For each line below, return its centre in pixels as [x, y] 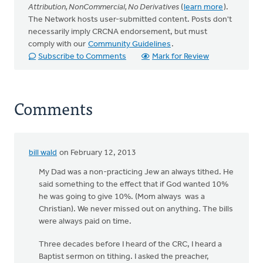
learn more [203, 7]
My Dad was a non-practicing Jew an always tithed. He [136, 172]
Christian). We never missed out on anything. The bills [136, 209]
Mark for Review [181, 57]
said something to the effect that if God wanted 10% [134, 185]
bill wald [43, 153]
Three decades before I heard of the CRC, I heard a [130, 245]
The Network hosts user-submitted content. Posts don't [130, 20]
